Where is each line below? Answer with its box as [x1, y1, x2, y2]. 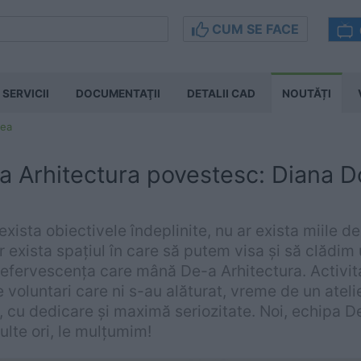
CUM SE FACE [209, 21, 299, 37]
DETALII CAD [187, 87, 255, 100]
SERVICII [2, 87, 49, 100]
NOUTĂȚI [282, 87, 331, 100]
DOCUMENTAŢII [76, 87, 160, 100]
